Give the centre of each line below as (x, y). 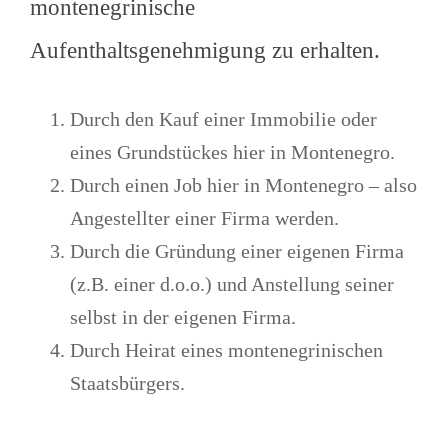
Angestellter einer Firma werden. (204, 217)
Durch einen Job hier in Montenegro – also (243, 184)
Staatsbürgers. (127, 382)
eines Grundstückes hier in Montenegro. (232, 151)
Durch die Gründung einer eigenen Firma (236, 250)
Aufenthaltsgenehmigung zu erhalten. (204, 50)
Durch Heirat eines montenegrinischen (226, 349)
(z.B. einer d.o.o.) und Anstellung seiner (231, 283)
